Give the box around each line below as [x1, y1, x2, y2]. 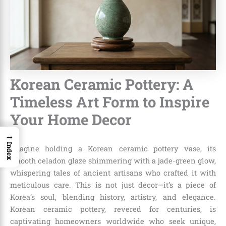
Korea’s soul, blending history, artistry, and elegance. [10, 192, 216, 202]
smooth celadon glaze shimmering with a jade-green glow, [10, 156, 216, 166]
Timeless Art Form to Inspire [10, 92, 209, 112]
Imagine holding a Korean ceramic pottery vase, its [10, 144, 216, 154]
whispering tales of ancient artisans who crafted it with [10, 168, 216, 178]
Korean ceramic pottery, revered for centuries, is [10, 204, 216, 214]
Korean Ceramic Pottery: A [10, 74, 194, 94]
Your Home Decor [10, 109, 132, 130]
